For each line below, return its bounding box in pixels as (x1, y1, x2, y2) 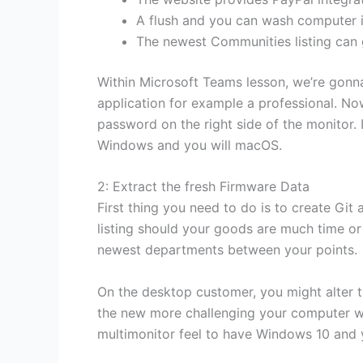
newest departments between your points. (97, 241, 357, 258)
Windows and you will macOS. (97, 136, 282, 153)
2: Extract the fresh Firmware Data (97, 178, 310, 195)
